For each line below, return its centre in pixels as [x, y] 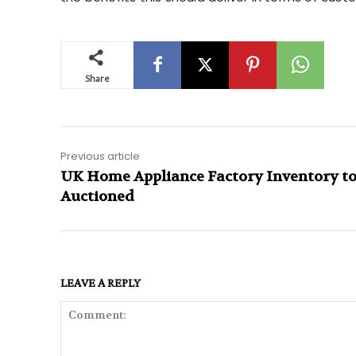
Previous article [100, 156]
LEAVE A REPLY [101, 282]
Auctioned [97, 196]
